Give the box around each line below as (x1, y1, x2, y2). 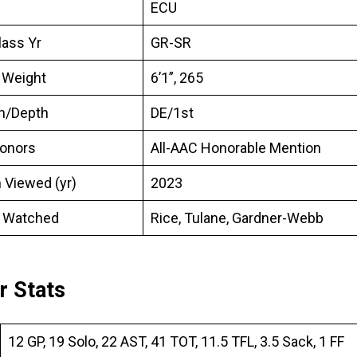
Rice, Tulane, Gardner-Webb (150, 209, 324, 226)
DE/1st (150, 104, 194, 121)
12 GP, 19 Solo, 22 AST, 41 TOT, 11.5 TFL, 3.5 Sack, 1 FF (7, 332, 344, 350)
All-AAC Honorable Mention (150, 139, 321, 156)
